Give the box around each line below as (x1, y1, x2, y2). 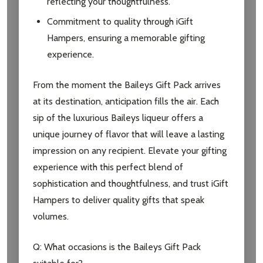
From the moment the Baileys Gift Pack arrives (33, 79, 221, 91)
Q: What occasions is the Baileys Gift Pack (33, 241, 201, 253)
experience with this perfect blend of (33, 161, 183, 173)
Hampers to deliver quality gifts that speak (33, 194, 204, 206)
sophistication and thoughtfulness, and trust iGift (33, 178, 228, 190)
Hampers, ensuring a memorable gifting (47, 32, 205, 44)
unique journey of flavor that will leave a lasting (33, 129, 224, 140)
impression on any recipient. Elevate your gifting (33, 145, 227, 157)
